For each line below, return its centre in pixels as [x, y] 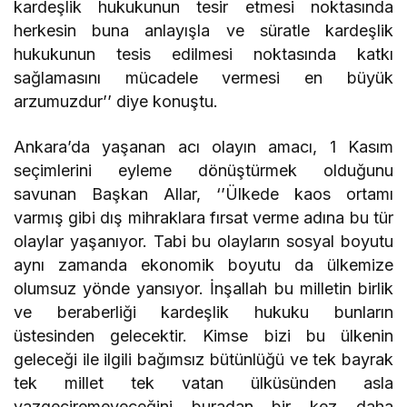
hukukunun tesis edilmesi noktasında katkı [203, 55]
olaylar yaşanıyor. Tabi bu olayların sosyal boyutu [203, 242]
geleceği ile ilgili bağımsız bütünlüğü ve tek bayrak [203, 360]
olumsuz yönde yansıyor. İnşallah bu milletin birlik [203, 289]
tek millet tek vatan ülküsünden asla [203, 383]
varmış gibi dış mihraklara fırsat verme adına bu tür [203, 218]
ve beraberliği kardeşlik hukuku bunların [203, 313]
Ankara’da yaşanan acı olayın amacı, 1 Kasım [203, 147]
